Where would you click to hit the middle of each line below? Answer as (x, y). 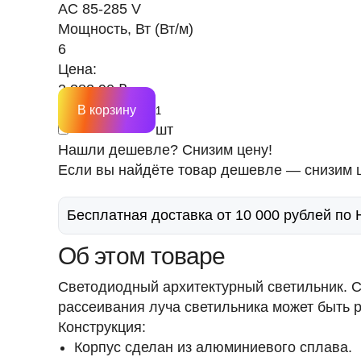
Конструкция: (102, 327)
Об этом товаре (142, 256)
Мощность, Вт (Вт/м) (126, 29)
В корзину (107, 110)
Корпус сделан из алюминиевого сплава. (213, 347)
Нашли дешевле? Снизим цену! (165, 150)
